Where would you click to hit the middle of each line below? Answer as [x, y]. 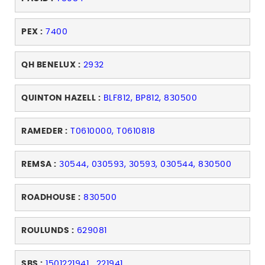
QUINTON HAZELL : [61, 98]
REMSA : [39, 165]
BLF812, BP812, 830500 [150, 98]
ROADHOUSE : [51, 198]
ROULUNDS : [48, 231]
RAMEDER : [45, 132]
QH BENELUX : [51, 65]
